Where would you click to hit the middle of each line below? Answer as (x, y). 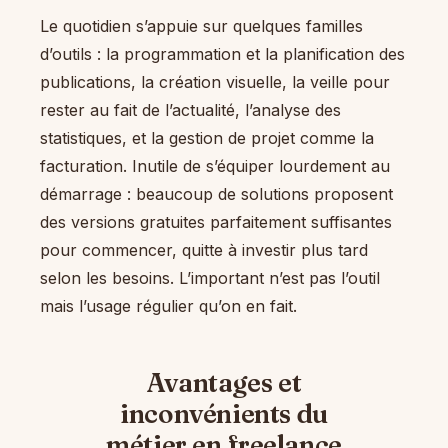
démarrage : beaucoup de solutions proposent (216, 193)
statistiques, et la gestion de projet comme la (207, 137)
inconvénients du (224, 413)
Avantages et (224, 382)
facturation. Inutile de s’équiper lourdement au (215, 165)
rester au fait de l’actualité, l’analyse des (190, 109)
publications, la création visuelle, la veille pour (215, 81)
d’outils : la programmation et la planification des (222, 53)
